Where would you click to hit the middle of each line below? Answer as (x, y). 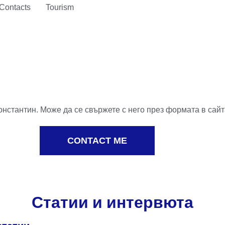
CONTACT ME (97, 141)
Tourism (60, 7)
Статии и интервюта (113, 202)
